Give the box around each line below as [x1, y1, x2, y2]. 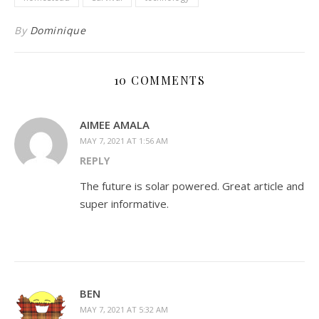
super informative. [80, 196, 169, 211]
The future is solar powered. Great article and [80, 178, 304, 193]
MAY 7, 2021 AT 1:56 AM [80, 135, 168, 146]
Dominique [29, 23, 85, 37]
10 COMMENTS [113, 72, 206, 88]
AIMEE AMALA [80, 117, 150, 132]
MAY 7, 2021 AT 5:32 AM [80, 303, 168, 315]
